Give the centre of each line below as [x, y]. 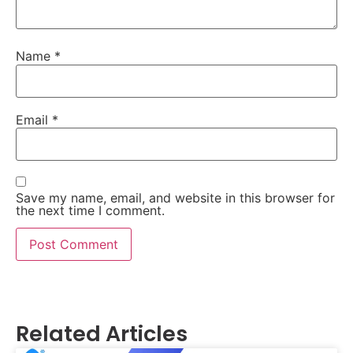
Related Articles [102, 334]
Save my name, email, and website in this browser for [175, 197]
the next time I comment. [90, 210]
